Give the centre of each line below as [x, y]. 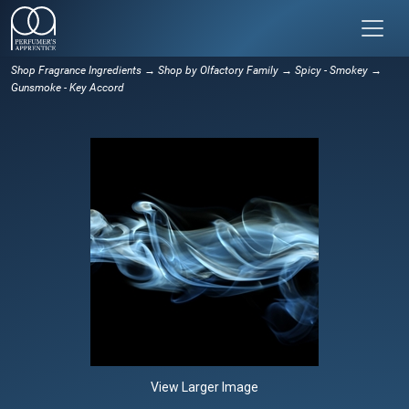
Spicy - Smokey [331, 70]
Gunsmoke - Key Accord [68, 87]
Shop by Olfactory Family [218, 70]
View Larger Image [204, 387]
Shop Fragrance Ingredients [76, 70]
